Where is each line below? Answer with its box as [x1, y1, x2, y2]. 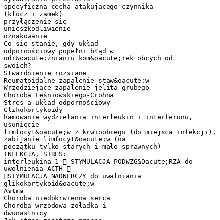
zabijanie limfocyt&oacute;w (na [4, 135, 126, 143]
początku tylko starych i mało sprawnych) [4, 142, 161, 150]
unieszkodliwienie [4, 25, 71, 32]
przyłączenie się [4, 17, 67, 25]
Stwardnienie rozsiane [4, 69, 86, 77]
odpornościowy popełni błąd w [4, 47, 114, 55]
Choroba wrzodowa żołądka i [4, 201, 106, 209]
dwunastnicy [4, 209, 47, 217]
